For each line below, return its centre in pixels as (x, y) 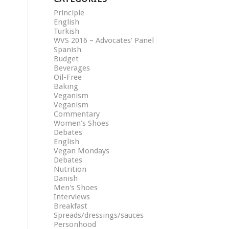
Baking (66, 86)
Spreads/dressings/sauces (99, 215)
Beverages (72, 68)
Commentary (77, 114)
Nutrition (70, 169)
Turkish (67, 31)
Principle (69, 13)
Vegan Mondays (82, 151)
